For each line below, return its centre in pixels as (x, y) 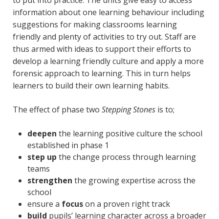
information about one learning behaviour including (108, 12)
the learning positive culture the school (129, 133)
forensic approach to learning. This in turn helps (101, 73)
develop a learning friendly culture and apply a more (108, 61)
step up (42, 157)
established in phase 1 (68, 145)
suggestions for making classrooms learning (95, 24)
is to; (165, 109)
